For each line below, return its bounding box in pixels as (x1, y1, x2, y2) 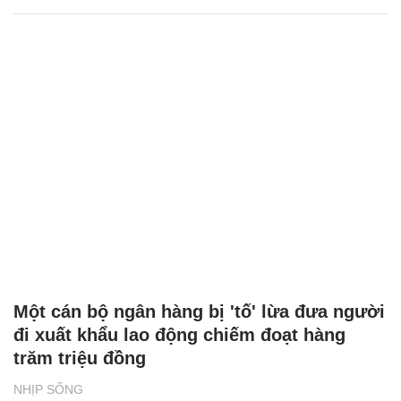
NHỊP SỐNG (13, 381, 83, 397)
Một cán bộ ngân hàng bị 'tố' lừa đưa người (13, 301, 385, 321)
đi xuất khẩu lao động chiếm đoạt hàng (13, 324, 346, 345)
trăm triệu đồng (13, 347, 146, 368)
